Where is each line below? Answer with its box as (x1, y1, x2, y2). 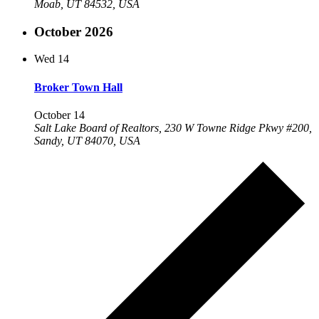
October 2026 (34, 23, 113, 39)
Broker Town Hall (34, 80, 122, 93)
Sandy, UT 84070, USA (34, 134, 140, 147)
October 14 (34, 108, 85, 121)
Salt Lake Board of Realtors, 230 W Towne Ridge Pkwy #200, (34, 121, 312, 134)
